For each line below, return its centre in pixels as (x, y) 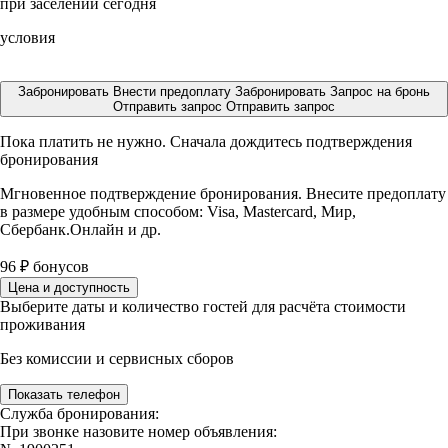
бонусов (59, 266)
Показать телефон (64, 394)
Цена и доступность (69, 287)
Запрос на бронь (380, 91)
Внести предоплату (174, 91)
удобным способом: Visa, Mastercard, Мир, (212, 211)
